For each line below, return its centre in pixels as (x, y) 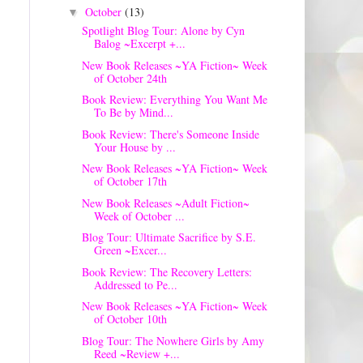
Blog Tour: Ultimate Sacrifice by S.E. (169, 237)
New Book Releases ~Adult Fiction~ (165, 203)
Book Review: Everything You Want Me (174, 100)
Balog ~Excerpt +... (139, 44)
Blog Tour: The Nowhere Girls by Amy (173, 340)
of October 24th (130, 78)
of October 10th (130, 319)
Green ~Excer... (130, 250)
